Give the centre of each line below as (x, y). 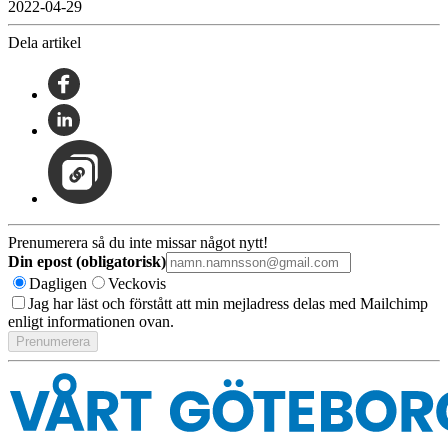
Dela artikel (44, 43)
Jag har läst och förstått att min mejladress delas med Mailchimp (228, 304)
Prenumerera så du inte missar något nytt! (138, 243)
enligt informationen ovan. (91, 322)
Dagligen (58, 284)
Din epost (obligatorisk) (87, 262)
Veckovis (137, 284)
